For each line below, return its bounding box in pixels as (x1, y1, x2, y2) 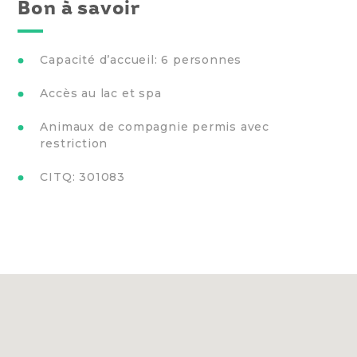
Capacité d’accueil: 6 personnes (40, 53, 242, 68)
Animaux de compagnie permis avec (40, 120, 269, 135)
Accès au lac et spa (40, 86, 162, 101)
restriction (40, 136, 108, 151)
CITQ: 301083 (40, 170, 125, 185)
